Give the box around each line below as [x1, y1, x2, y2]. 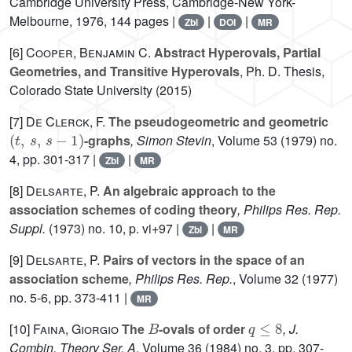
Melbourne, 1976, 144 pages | [9, 12, 178, 31]
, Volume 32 [233, 269, 299, 288]
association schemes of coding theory [9, 200, 237, 219]
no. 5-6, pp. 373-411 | [9, 288, 130, 307]
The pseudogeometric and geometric [105, 112, 328, 131]
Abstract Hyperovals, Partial [151, 43, 321, 62]
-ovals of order [159, 320, 249, 339]
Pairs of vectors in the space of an [100, 251, 305, 269]
